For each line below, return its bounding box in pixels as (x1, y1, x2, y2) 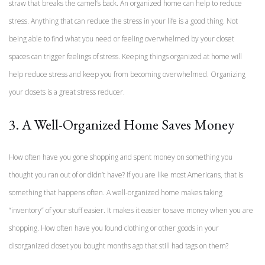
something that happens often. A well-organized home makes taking (9, 187, 222, 198)
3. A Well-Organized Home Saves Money (9, 115, 234, 134)
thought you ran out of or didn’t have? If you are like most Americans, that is (9, 169, 243, 180)
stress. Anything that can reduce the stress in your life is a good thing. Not (9, 15, 238, 26)
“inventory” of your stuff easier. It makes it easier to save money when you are (9, 205, 253, 215)
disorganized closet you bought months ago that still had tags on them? (9, 240, 228, 251)
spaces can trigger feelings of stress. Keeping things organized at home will (9, 51, 242, 62)
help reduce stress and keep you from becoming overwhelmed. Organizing (9, 69, 245, 79)
